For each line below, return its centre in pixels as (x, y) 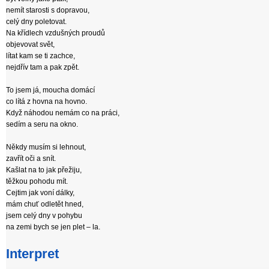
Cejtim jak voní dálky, (40, 193)
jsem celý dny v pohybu (44, 216)
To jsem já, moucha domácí (50, 90)
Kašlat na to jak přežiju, (44, 170)
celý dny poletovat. (36, 22)
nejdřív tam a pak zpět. (43, 67)
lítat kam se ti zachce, (41, 56)
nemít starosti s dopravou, (48, 10)
